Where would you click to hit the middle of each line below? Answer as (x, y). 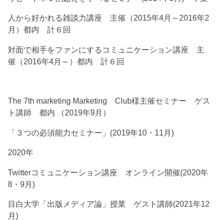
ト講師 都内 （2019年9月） (59, 113)
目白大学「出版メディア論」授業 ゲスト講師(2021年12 (109, 204)
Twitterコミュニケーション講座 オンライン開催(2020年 (108, 172)
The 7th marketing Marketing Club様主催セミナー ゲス (109, 101)
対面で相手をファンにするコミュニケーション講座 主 (106, 49)
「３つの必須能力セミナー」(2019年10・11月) (91, 132)
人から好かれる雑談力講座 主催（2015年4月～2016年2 (109, 18)
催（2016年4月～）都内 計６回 (66, 61)
